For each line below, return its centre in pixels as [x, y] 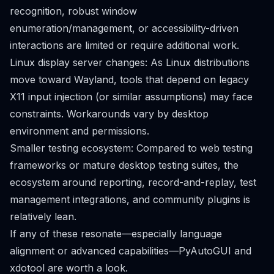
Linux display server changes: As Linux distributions [130, 62]
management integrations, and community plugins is [130, 199]
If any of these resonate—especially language [116, 234]
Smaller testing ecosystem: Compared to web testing [131, 148]
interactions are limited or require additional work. [124, 45]
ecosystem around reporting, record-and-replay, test [133, 182]
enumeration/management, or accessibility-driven [124, 28]
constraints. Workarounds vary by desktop [109, 114]
